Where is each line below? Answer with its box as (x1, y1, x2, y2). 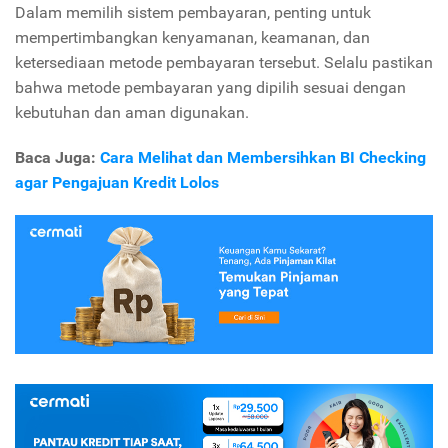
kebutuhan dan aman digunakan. (15, 102, 249, 122)
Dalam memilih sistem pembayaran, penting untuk (15, 2, 371, 22)
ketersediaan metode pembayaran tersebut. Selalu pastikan (15, 52, 433, 72)
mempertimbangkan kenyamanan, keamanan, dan (15, 27, 370, 47)
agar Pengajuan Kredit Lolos (15, 172, 219, 192)
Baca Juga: (15, 147, 100, 167)
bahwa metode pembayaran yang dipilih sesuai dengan (15, 77, 406, 97)
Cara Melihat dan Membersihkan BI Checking (100, 147, 426, 167)
